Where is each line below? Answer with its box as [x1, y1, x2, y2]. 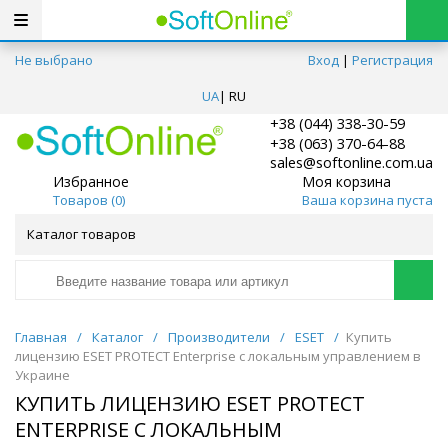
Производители [168, 328, 270, 347]
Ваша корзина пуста [301, 190, 433, 209]
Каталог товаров [27, 225, 136, 244]
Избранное [53, 171, 129, 191]
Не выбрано [15, 51, 93, 69]
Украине [15, 366, 70, 385]
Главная [15, 328, 67, 347]
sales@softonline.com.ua [270, 152, 433, 173]
